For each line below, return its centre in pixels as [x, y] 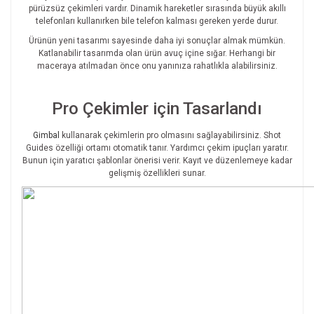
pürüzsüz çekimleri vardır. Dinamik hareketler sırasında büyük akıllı [157, 9]
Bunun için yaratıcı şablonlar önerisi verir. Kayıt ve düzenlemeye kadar [157, 161]
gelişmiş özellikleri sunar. [157, 173]
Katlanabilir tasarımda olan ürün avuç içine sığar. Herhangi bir [157, 54]
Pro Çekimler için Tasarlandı [157, 109]
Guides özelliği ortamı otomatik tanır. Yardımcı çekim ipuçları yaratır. [157, 148]
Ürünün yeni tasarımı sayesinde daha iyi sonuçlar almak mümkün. [157, 41]
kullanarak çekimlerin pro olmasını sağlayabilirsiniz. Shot [171, 136]
